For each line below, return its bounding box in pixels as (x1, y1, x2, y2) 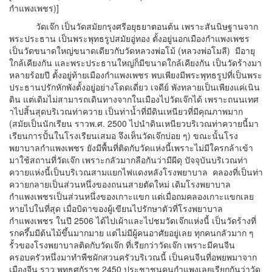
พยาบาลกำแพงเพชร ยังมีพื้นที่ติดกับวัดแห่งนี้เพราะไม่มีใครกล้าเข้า (9, 141, 253, 154)
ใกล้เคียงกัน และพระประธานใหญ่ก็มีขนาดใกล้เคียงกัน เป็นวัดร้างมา (9, 56, 262, 69)
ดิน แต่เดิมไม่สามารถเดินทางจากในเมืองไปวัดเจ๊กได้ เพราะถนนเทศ (9, 92, 259, 105)
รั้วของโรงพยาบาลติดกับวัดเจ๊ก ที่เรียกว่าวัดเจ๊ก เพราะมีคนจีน (9, 238, 235, 251)
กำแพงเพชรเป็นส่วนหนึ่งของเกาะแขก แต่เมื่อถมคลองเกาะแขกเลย (9, 189, 254, 202)
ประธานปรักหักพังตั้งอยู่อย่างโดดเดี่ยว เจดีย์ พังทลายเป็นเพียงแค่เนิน (9, 80, 260, 93)
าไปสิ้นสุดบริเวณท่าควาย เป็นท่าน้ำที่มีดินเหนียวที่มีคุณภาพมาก (9, 104, 243, 117)
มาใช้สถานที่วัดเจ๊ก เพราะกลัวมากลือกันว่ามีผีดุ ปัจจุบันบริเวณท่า (9, 153, 248, 166)
